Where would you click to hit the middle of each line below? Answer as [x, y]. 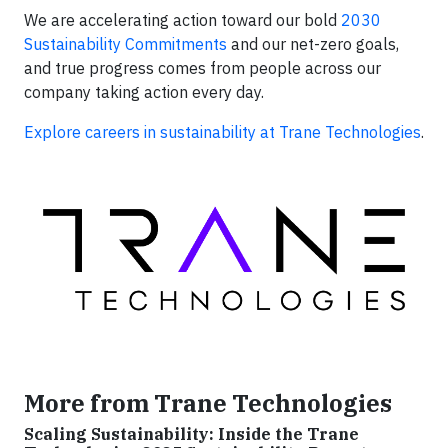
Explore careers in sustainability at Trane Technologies [222, 132]
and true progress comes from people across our [202, 68]
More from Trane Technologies [208, 403]
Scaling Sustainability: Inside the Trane [191, 434]
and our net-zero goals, [313, 44]
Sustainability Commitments [125, 44]
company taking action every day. [146, 92]
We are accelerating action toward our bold [182, 20]
